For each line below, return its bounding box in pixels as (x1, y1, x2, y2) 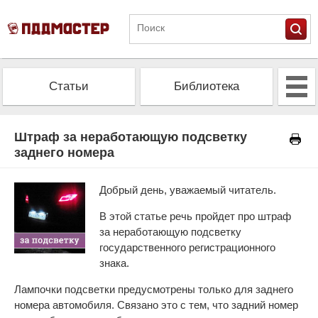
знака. (99, 257, 129, 269)
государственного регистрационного (99, 241, 275, 253)
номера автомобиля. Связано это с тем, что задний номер (14, 299, 298, 311)
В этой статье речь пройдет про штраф (99, 210, 291, 222)
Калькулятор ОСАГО (149, 165, 264, 178)
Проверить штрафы (13, 165, 124, 178)
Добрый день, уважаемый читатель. (99, 184, 276, 196)
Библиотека (174, 79, 239, 93)
